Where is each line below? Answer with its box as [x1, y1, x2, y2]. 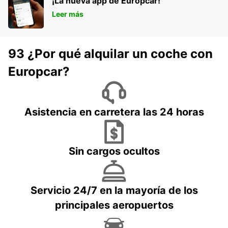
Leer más [52, 9, 83, 18]
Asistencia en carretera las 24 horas [24, 105, 204, 118]
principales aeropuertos [54, 198, 174, 211]
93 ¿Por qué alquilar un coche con [8, 46, 213, 61]
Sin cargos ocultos [68, 145, 160, 157]
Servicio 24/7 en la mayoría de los [30, 184, 198, 196]
